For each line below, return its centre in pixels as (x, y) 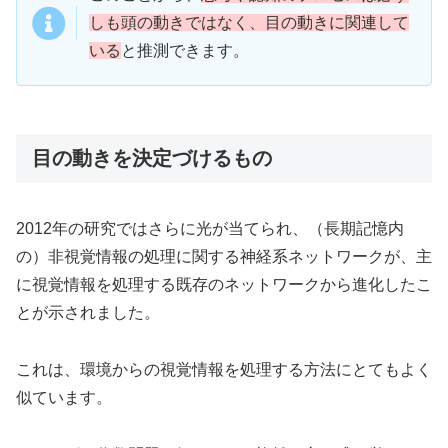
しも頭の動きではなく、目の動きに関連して (249, 22)
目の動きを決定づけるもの (152, 157)
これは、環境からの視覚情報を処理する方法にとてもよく (224, 369)
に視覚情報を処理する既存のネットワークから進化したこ (224, 284)
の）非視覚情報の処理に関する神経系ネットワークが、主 (224, 256)
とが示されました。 (88, 312)
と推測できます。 (185, 50)
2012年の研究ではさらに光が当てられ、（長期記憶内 (210, 228)
